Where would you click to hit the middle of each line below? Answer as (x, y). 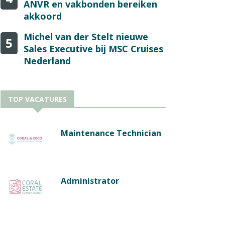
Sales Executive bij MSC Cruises (93, 48)
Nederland (47, 61)
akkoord (43, 16)
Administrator (90, 181)
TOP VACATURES (37, 99)
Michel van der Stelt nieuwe (86, 36)
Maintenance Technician (111, 133)
